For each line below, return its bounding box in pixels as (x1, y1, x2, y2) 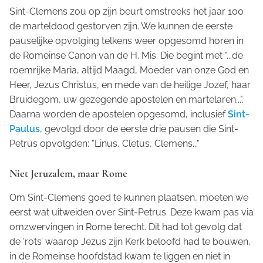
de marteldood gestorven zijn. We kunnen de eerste (9, 21, 232, 32)
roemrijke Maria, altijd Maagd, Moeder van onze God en (9, 65, 249, 76)
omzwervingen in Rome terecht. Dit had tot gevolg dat (9, 221, 242, 233)
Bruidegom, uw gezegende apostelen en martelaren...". (9, 94, 244, 106)
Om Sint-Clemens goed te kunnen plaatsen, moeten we (9, 192, 248, 204)
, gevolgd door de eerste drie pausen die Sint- (40, 123, 238, 135)
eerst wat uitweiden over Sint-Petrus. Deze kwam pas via (9, 207, 254, 218)
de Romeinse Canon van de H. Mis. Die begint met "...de (9, 50, 243, 62)
